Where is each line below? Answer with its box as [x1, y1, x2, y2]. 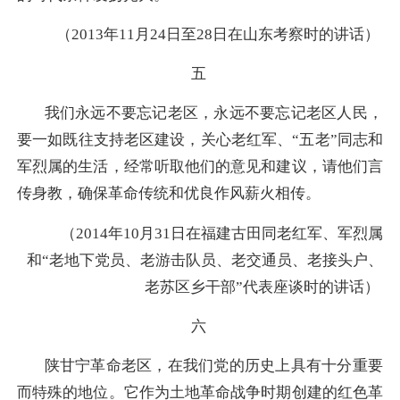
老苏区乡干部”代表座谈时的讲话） [145, 278, 379, 296]
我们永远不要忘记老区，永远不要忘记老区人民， [44, 104, 384, 122]
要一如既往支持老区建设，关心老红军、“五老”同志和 [17, 131, 383, 149]
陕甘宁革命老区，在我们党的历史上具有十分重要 [44, 357, 384, 375]
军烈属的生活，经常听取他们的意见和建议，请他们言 [17, 158, 383, 176]
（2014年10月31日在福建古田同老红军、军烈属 [61, 224, 383, 242]
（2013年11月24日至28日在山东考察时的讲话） [56, 25, 379, 43]
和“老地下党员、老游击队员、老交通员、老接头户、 [27, 251, 383, 269]
